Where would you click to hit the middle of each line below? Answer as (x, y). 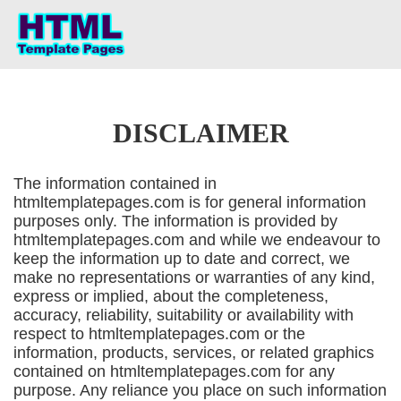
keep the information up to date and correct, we (182, 259)
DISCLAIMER (200, 133)
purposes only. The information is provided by (175, 221)
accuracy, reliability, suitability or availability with (183, 315)
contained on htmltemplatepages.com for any (174, 371)
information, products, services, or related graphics (194, 353)
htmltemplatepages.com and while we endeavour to (197, 240)
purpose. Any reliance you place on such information (200, 390)
